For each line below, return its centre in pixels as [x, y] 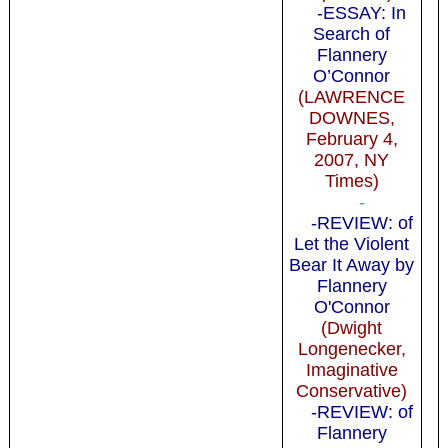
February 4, [351, 138]
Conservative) [352, 390]
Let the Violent [352, 243]
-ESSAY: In [362, 12]
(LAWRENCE [352, 96]
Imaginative [351, 369]
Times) [351, 180]
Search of [352, 33]
